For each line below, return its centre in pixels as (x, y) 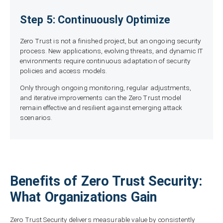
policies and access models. (64, 71)
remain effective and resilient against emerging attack (101, 108)
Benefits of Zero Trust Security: (106, 181)
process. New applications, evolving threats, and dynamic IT (111, 51)
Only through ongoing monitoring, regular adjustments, (106, 88)
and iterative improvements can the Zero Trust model (101, 98)
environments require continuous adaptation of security (105, 61)
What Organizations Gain (84, 197)
